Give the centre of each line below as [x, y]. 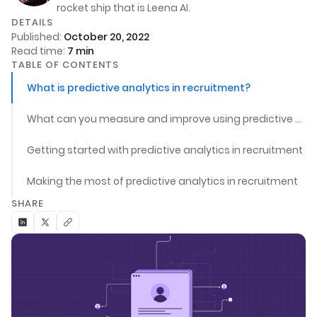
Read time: [39, 51]
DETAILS [32, 22]
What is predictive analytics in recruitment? [139, 88]
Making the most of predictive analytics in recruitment [162, 181]
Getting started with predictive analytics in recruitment [165, 150]
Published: [38, 37]
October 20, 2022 [106, 37]
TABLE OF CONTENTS [65, 65]
